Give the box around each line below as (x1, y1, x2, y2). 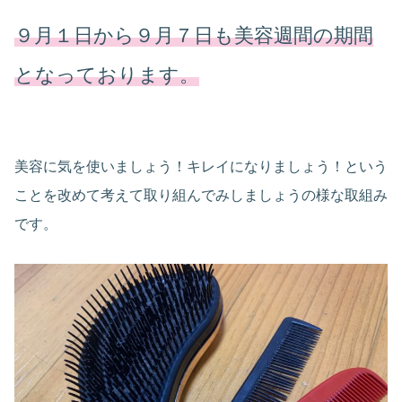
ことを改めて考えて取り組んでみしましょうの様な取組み (14, 187, 388, 203)
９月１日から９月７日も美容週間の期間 (14, 23, 373, 47)
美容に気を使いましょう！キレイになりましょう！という (14, 158, 388, 174)
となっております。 (14, 63, 199, 86)
